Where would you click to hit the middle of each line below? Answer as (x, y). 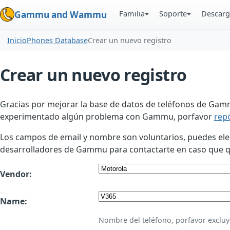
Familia (132, 13)
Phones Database (57, 41)
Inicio (17, 41)
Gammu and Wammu (61, 14)
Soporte (173, 13)
